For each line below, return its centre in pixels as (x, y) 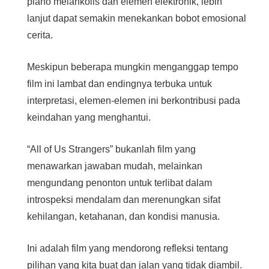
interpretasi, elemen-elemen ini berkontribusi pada (134, 101)
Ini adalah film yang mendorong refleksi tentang (128, 249)
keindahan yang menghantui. (89, 118)
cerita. (40, 35)
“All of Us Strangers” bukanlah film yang (112, 150)
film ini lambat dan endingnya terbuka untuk (120, 84)
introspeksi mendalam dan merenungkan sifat (124, 200)
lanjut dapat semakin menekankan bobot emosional (137, 19)
